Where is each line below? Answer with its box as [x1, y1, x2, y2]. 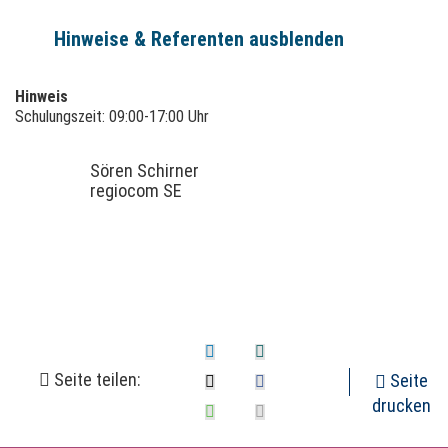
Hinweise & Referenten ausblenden [54, 27, 344, 52]
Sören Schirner [90, 160, 199, 182]
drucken [372, 395, 432, 417]
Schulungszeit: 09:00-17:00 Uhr [15, 107, 209, 127]
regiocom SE [90, 180, 182, 202]
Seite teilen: [50, 368, 141, 390]
